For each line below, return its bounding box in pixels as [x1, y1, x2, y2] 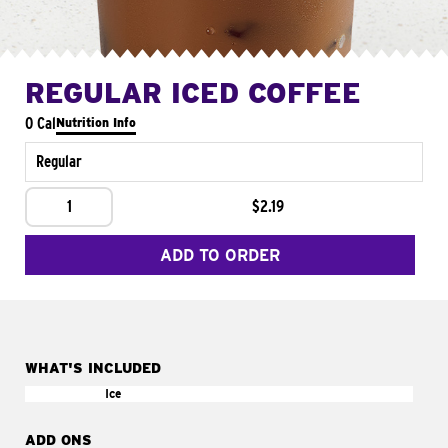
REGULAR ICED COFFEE [25, 76, 361, 110]
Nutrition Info [56, 115, 136, 130]
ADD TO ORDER [160, 245, 280, 265]
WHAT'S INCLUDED [25, 360, 161, 376]
